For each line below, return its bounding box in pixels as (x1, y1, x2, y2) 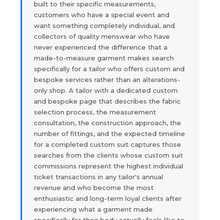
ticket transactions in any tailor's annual (34, 172, 163, 181)
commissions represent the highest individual (34, 162, 183, 170)
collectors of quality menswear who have (34, 32, 170, 40)
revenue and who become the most (34, 183, 154, 192)
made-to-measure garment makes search (34, 54, 174, 62)
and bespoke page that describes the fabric (34, 97, 181, 105)
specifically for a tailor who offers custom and (34, 64, 185, 73)
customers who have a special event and (34, 10, 169, 19)
